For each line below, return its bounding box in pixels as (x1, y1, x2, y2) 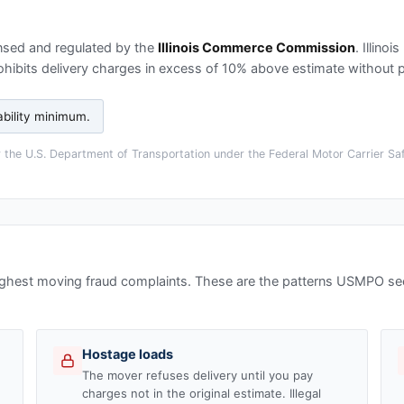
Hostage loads (82, 345, 174, 363)
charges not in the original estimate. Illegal (82, 385, 322, 400)
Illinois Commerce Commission (158, 39, 355, 56)
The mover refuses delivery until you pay (82, 367, 314, 382)
